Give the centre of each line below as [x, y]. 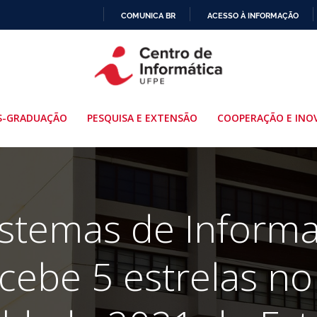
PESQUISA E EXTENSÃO [142, 117]
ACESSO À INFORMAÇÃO [253, 15]
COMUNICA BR [148, 15]
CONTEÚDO [180, 91]
